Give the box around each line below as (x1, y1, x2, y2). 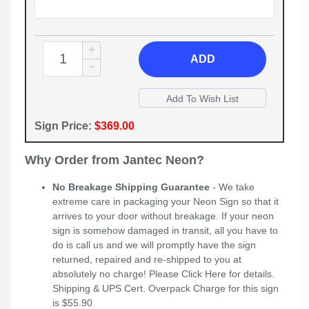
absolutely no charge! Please (52, 268, 181, 280)
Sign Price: (34, 120, 94, 132)
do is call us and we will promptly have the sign (52, 239, 256, 251)
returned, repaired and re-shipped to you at (52, 254, 241, 266)
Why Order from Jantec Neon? (25, 153, 204, 168)
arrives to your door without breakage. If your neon (52, 210, 274, 222)
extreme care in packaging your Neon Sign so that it (52, 196, 279, 208)
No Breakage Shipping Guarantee (52, 181, 210, 193)
